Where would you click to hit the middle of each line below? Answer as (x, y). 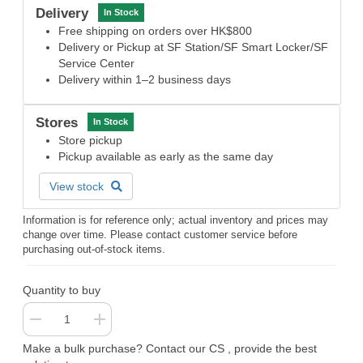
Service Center (96, 63)
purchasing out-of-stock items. (94, 249)
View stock (78, 186)
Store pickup (90, 140)
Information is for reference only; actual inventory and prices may (175, 220)
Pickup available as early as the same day (166, 156)
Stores (57, 122)
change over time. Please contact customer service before (160, 234)
